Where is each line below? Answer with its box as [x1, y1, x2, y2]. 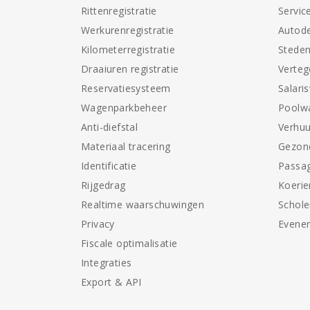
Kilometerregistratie [81, 43, 175, 56]
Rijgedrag [81, 179, 126, 192]
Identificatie [81, 159, 137, 172]
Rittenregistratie [81, 4, 157, 17]
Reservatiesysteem [81, 82, 171, 95]
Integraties [81, 256, 132, 269]
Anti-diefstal [81, 120, 138, 134]
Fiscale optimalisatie [81, 237, 178, 250]
